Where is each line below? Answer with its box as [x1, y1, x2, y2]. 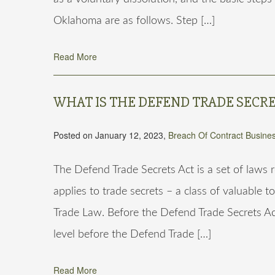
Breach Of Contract [168, 129, 243, 141]
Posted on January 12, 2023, [53, 129, 168, 141]
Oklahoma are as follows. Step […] [53, 15, 215, 26]
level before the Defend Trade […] [53, 229, 211, 240]
